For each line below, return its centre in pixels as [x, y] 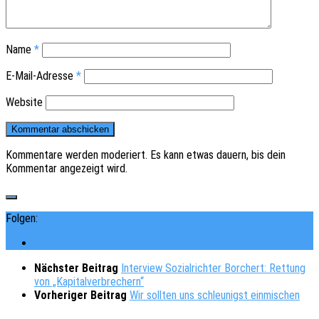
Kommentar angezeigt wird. [67, 169]
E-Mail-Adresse [41, 76]
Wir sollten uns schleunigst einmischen [215, 296]
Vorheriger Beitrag [82, 296]
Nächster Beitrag [78, 268]
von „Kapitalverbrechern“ [89, 282]
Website [24, 103]
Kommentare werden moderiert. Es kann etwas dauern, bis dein [146, 155]
